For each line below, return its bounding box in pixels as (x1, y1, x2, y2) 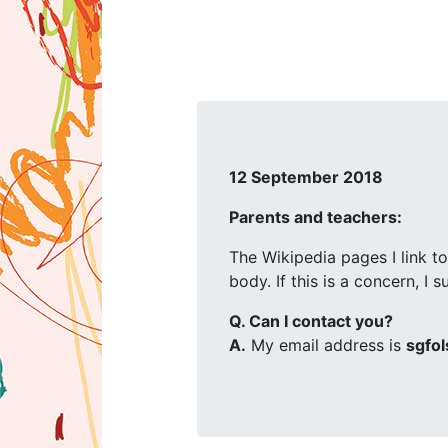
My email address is (246, 335, 406, 355)
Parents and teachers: (229, 207, 402, 227)
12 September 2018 (229, 167, 383, 187)
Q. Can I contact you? (229, 311, 393, 331)
